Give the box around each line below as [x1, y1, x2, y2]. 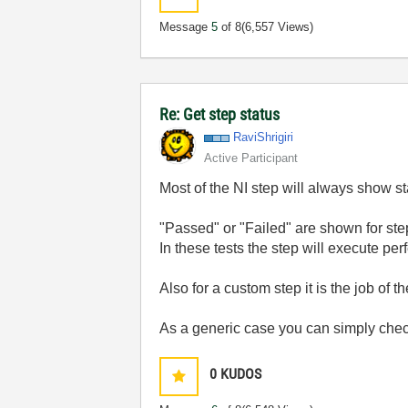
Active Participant [204, 151, 299, 165]
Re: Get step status [159, 105, 280, 124]
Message [159, 20, 212, 34]
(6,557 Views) [241, 20, 314, 34]
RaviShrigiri [233, 130, 294, 144]
